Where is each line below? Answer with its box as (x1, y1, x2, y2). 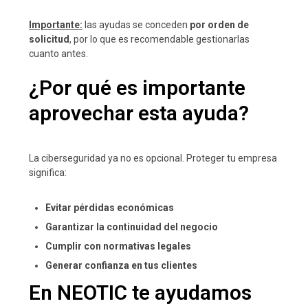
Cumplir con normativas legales (45, 240, 191, 252)
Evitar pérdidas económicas (45, 201, 174, 213)
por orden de (190, 19, 249, 30)
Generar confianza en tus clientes (45, 259, 197, 271)
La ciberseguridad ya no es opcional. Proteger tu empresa (29, 152, 277, 164)
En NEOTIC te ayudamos (29, 280, 252, 305)
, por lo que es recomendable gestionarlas (69, 33, 250, 45)
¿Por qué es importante (29, 75, 245, 100)
